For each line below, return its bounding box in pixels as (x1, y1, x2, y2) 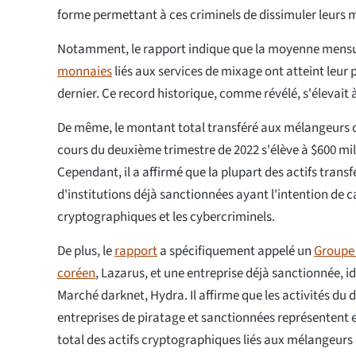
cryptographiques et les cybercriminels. (57, 207, 275, 227)
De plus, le (57, 242, 114, 261)
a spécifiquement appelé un (157, 242, 314, 261)
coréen (57, 264, 95, 284)
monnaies (57, 62, 112, 82)
